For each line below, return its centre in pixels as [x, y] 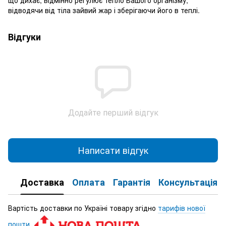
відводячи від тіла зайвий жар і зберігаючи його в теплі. [104, 10]
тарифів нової [182, 208]
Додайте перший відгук [113, 112]
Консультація [188, 182]
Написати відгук [113, 150]
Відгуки [24, 37]
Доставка [42, 182]
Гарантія [132, 182]
